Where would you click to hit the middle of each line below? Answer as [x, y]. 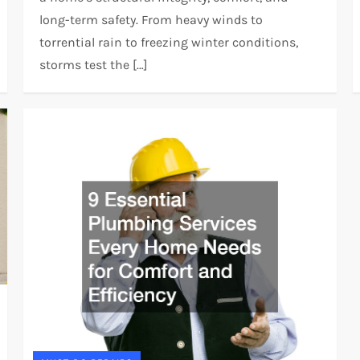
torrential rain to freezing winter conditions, [169, 42]
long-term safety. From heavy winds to [151, 19]
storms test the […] [94, 64]
